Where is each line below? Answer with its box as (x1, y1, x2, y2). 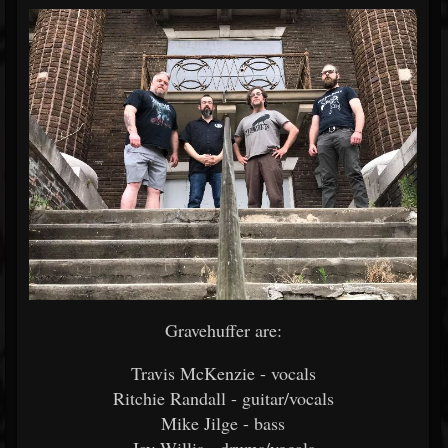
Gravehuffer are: (164, 318, 282, 342)
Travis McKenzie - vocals (130, 361, 316, 385)
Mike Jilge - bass (161, 411, 285, 435)
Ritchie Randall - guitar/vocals (112, 386, 334, 410)
